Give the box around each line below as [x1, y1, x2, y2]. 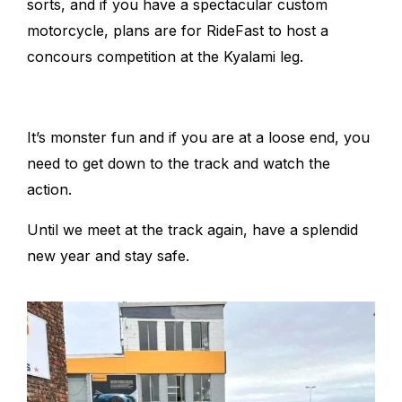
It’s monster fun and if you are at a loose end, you [27, 128, 370, 147]
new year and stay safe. [27, 247, 189, 266]
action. [27, 180, 72, 199]
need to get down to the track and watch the [27, 154, 330, 173]
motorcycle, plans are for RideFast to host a [27, 22, 328, 40]
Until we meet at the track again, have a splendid [27, 221, 358, 240]
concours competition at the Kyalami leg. [27, 48, 303, 66]
